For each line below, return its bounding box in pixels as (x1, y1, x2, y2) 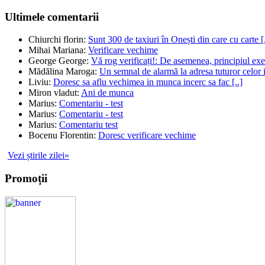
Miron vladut (28, 88, 77, 98)
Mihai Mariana (28, 45, 83, 56)
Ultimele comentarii (5, 10, 99, 23)
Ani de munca (81, 88, 134, 98)
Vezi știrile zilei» (8, 150, 69, 161)
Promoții (5, 172, 47, 185)
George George (28, 56, 86, 66)
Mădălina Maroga (28, 66, 95, 77)
